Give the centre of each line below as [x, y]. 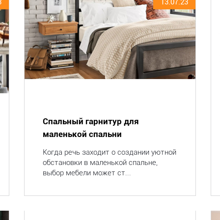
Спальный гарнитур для [91, 121]
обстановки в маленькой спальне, [100, 163]
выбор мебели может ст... [87, 173]
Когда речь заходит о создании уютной [109, 152]
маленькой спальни [82, 134]
